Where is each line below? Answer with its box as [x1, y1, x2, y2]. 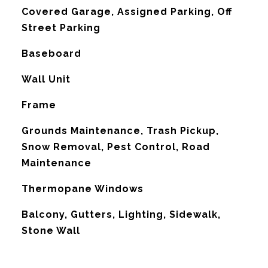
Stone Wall [21, 225, 80, 236]
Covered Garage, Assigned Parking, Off [21, 6, 232, 17]
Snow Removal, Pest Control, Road [21, 141, 210, 153]
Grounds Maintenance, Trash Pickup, [21, 125, 219, 136]
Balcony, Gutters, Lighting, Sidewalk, [21, 209, 221, 220]
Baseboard [21, 48, 81, 59]
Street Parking [21, 22, 100, 33]
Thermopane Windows [21, 183, 144, 194]
